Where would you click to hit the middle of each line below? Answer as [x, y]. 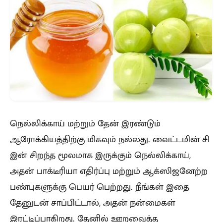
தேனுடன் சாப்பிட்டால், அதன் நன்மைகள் [93, 202]
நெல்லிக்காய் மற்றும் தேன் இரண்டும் [85, 123]
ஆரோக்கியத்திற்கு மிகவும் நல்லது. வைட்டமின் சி [110, 139]
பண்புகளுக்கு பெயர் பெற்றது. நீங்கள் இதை [100, 187]
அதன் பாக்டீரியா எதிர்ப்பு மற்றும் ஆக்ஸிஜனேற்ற [109, 171]
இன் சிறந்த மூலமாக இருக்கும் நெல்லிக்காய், [100, 155]
